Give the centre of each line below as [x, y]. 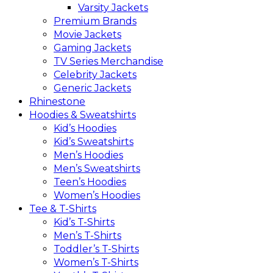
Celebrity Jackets [95, 74]
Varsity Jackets [113, 7]
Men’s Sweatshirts [97, 168]
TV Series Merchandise [108, 61]
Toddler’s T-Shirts [96, 249]
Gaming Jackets [92, 48]
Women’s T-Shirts [96, 262]
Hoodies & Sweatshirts [83, 115]
